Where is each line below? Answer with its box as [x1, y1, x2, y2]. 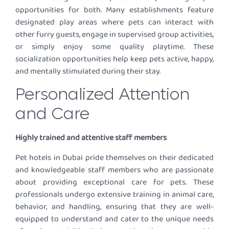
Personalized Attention [15, 84, 190, 106]
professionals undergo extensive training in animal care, [15, 188, 214, 201]
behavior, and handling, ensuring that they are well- [15, 200, 214, 213]
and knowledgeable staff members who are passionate [15, 163, 214, 176]
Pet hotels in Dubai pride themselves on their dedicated [15, 151, 214, 164]
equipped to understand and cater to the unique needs [15, 212, 214, 225]
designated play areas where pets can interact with [15, 15, 214, 29]
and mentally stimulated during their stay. [15, 64, 161, 78]
